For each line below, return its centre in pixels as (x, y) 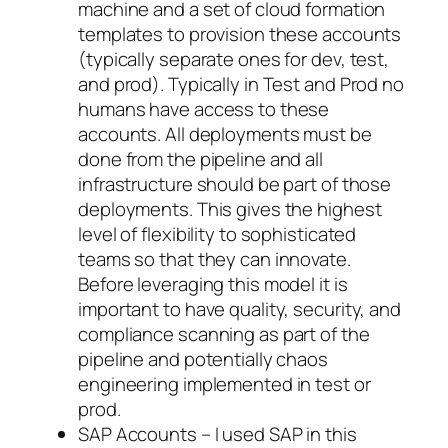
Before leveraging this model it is (213, 283)
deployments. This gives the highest (230, 208)
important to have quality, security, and (239, 308)
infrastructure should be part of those (235, 183)
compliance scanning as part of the (224, 333)
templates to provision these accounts (240, 33)
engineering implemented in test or (224, 383)
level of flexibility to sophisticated (217, 233)
